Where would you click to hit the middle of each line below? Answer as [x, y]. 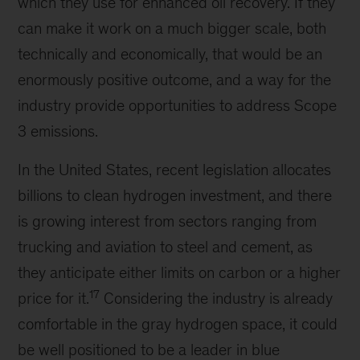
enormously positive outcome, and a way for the [175, 80]
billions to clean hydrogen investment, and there [175, 195]
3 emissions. [58, 131]
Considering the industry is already [217, 298]
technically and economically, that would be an [170, 54]
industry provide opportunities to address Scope [178, 105]
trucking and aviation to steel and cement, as [166, 247]
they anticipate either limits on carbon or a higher [180, 272]
